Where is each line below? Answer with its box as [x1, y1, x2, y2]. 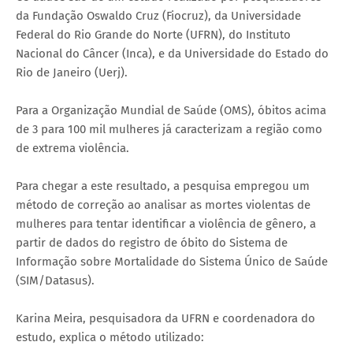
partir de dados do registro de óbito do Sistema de [16, 235, 288, 250]
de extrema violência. [16, 140, 129, 155]
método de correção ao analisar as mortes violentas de [16, 197, 310, 212]
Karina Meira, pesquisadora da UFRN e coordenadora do [16, 310, 315, 325]
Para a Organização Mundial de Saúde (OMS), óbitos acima [16, 102, 326, 117]
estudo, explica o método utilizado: [16, 329, 204, 344]
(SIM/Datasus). [16, 273, 95, 288]
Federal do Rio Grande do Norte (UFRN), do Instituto [16, 27, 291, 42]
